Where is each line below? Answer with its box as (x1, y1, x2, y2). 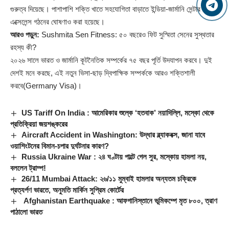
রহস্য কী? (10, 42, 36, 52)
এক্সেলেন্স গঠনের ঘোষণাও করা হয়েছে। (10, 17, 105, 26)
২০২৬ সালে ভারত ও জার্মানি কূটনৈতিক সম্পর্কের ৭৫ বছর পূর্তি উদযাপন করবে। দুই (10, 55, 212, 64)
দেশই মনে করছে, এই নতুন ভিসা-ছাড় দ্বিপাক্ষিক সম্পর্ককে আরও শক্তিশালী (10, 68, 195, 77)
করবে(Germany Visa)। (10, 81, 82, 90)
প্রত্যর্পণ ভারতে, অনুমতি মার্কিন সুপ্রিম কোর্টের (10, 185, 124, 194)
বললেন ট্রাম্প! (10, 163, 46, 172)
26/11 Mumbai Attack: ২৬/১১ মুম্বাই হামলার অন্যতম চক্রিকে (21, 174, 197, 183)
